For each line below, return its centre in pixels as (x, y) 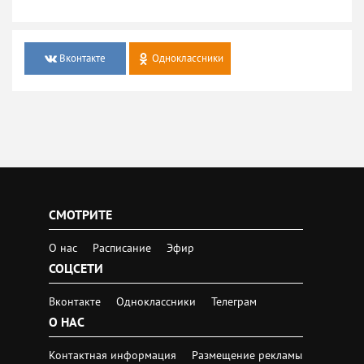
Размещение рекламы (247, 355)
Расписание (122, 247)
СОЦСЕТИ (76, 268)
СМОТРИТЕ (80, 214)
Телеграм (234, 301)
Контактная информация (114, 355)
